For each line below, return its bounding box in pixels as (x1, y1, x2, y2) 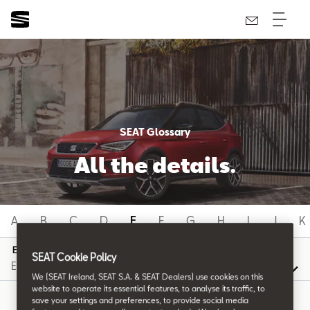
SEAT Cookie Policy (32, 251, 116, 264)
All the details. (74, 152, 236, 177)
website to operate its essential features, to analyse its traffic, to (32, 284, 265, 293)
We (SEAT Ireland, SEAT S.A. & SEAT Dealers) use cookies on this (32, 272, 263, 282)
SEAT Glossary (120, 125, 190, 138)
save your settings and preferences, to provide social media (32, 295, 248, 305)
